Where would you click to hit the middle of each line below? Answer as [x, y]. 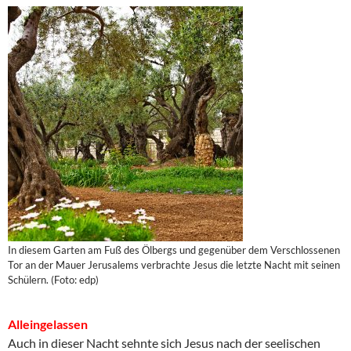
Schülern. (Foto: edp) [53, 280]
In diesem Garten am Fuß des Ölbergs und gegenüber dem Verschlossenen [174, 250]
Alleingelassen [48, 324]
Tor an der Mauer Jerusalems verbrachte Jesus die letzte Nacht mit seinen [174, 265]
